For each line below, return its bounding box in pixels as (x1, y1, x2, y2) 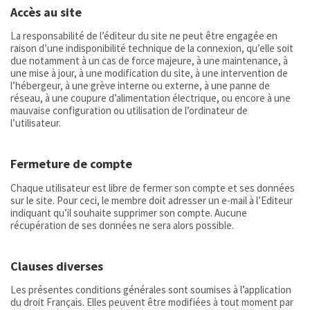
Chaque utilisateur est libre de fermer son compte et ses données (10, 181, 295, 194)
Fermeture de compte (10, 156, 132, 172)
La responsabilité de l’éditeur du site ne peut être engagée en (10, 29, 277, 43)
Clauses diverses (10, 257, 103, 274)
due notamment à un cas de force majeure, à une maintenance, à (10, 54, 288, 68)
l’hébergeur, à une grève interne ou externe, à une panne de (10, 79, 270, 93)
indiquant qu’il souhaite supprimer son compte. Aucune (10, 206, 247, 219)
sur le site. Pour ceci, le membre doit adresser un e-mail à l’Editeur (10, 193, 293, 207)
